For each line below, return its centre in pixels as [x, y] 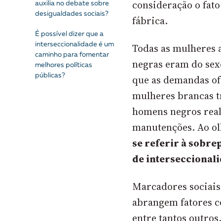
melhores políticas [63, 65]
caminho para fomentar [72, 55]
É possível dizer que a [69, 34]
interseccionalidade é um [74, 45]
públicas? [50, 76]
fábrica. [151, 21]
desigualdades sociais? [72, 14]
